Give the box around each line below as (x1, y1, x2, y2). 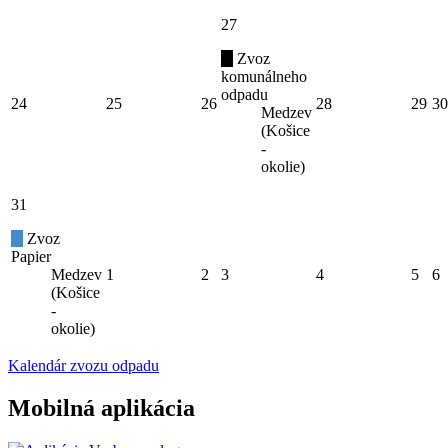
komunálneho (221, 68, 307, 86)
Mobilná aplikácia (8, 394, 195, 421)
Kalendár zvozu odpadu (8, 357, 159, 375)
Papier (11, 248, 51, 266)
